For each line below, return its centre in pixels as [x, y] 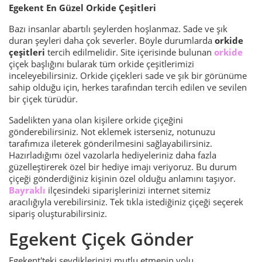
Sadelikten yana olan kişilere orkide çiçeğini [96, 120]
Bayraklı [27, 190]
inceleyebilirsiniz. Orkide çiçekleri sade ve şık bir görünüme [128, 75]
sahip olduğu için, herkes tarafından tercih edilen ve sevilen [128, 87]
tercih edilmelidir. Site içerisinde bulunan [131, 52]
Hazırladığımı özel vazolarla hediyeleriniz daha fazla [113, 155]
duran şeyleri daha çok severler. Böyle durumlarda [112, 40]
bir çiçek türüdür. [43, 99]
